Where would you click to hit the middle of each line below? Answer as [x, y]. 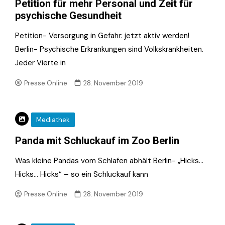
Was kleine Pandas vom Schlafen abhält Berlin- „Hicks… [109, 160]
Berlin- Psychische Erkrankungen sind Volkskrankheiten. [109, 49]
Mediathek [53, 120]
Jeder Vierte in [40, 63]
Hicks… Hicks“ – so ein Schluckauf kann [82, 174]
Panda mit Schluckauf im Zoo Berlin [97, 140]
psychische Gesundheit [68, 16]
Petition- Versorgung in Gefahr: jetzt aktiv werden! [102, 36]
